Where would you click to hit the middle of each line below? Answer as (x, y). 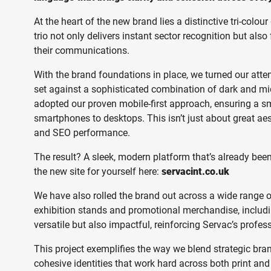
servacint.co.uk (195, 171)
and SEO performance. (82, 133)
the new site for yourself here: (98, 171)
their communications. (82, 51)
